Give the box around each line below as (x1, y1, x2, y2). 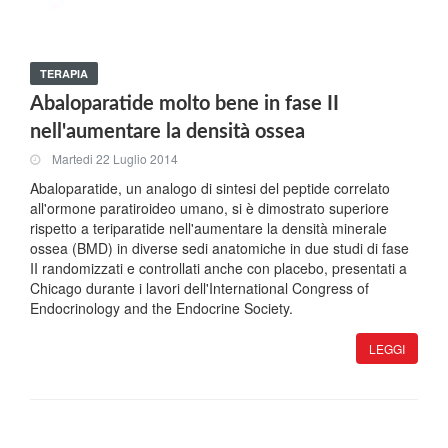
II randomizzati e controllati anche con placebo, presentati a (30, 258, 407, 278)
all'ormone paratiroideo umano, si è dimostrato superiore (30, 198, 389, 218)
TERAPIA (40, 66, 88, 81)
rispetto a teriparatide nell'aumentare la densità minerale (30, 218, 387, 238)
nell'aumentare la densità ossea (30, 122, 305, 142)
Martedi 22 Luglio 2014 (52, 150, 178, 168)
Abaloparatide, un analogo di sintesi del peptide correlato (30, 178, 390, 198)
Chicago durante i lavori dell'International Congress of (30, 278, 369, 298)
